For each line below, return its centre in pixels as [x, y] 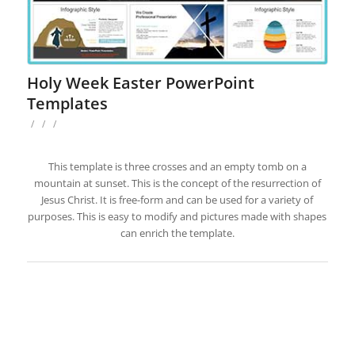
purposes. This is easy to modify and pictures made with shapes [177, 216]
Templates [67, 103]
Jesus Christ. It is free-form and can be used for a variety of [177, 199]
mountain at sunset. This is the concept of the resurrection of [177, 183]
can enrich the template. [177, 233]
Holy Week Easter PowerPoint [140, 82]
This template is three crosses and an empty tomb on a [177, 166]
